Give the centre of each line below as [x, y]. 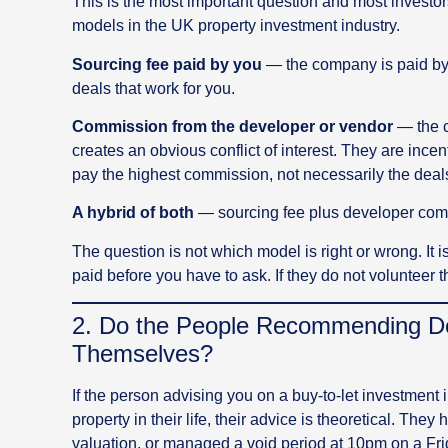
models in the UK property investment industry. [236, 26]
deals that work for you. [153, 88]
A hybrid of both [133, 213]
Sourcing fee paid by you [167, 64]
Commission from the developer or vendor [232, 127]
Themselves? [142, 354]
